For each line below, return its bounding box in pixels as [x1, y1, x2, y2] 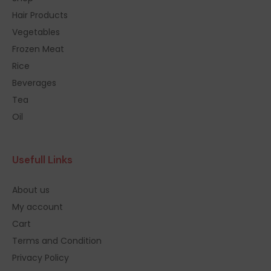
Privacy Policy [12, 252, 69, 264]
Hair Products [12, 9, 68, 22]
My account [12, 201, 63, 214]
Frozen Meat [12, 43, 64, 56]
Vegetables [12, 26, 60, 39]
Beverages [12, 77, 56, 90]
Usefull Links [12, 153, 73, 167]
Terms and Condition [12, 235, 102, 247]
